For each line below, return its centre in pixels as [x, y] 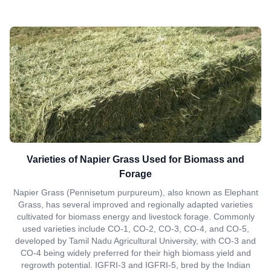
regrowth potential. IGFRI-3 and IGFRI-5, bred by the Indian [135, 265]
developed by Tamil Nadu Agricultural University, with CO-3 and [135, 241]
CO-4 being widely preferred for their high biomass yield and [135, 253]
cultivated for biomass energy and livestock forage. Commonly [135, 217]
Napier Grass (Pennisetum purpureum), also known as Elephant [135, 192]
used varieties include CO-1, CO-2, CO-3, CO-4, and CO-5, [135, 229]
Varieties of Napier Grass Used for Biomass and [135, 159]
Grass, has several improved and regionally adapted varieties [135, 204]
